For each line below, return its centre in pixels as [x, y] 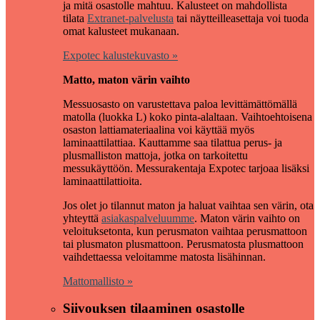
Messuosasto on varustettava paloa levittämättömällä [180, 104]
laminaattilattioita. [102, 181]
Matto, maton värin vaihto [126, 79]
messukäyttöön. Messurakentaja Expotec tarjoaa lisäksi [186, 168]
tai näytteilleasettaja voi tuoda [241, 18]
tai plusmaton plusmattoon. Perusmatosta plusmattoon [183, 244]
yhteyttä [82, 218]
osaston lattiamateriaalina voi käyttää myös [159, 129]
